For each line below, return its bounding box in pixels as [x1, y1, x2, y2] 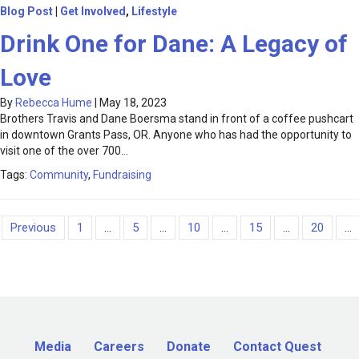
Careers [94, 339, 144, 355]
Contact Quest [233, 339, 321, 355]
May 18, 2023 [99, 96, 167, 110]
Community [30, 168, 88, 182]
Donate [167, 339, 211, 355]
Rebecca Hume [15, 96, 92, 110]
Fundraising [93, 168, 151, 182]
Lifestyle [131, 5, 177, 18]
